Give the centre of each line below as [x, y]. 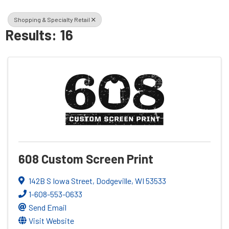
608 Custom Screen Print [86, 158]
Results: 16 [39, 35]
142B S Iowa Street [61, 180]
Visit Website [51, 220]
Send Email [48, 207]
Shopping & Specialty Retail [52, 19]
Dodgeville [114, 180]
